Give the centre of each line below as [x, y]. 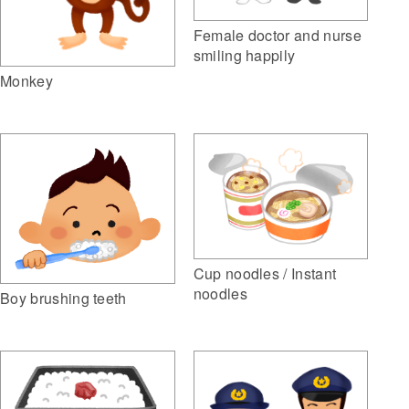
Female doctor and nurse [277, 35]
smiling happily [244, 55]
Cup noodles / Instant [265, 273]
